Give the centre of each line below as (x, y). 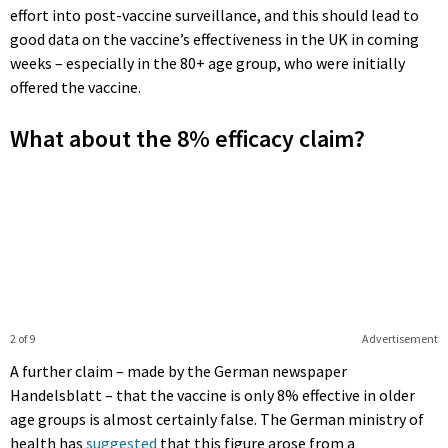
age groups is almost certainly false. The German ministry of (217, 419)
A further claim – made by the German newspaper (178, 371)
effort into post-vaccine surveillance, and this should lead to (214, 15)
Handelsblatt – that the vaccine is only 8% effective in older (212, 395)
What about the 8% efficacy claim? (187, 139)
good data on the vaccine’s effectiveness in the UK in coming (214, 39)
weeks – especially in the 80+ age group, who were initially (207, 63)
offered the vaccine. (75, 87)
